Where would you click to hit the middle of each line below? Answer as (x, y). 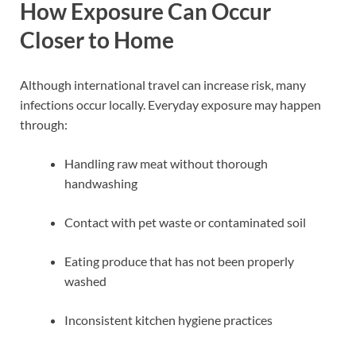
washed (85, 281)
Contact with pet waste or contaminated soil (185, 222)
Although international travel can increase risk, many (163, 84)
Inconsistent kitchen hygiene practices (168, 319)
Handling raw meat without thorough (166, 163)
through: (44, 124)
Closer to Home (97, 40)
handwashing (101, 183)
